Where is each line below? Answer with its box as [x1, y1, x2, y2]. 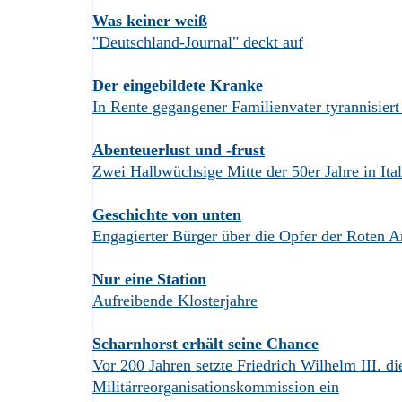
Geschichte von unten [92, 205, 241, 223]
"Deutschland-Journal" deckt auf [92, 33, 303, 51]
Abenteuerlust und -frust [92, 141, 265, 159]
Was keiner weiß [92, 12, 207, 30]
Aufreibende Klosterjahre [92, 292, 258, 310]
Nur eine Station [92, 270, 206, 288]
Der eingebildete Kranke [92, 76, 263, 94]
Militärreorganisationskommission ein [92, 378, 339, 396]
